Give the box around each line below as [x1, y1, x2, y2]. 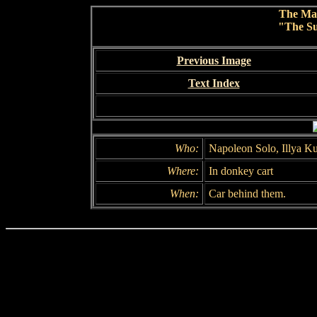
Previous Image [176, 54, 251, 67]
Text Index [188, 77, 240, 89]
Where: [167, 165, 199, 177]
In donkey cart [209, 165, 273, 177]
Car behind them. [209, 188, 286, 200]
